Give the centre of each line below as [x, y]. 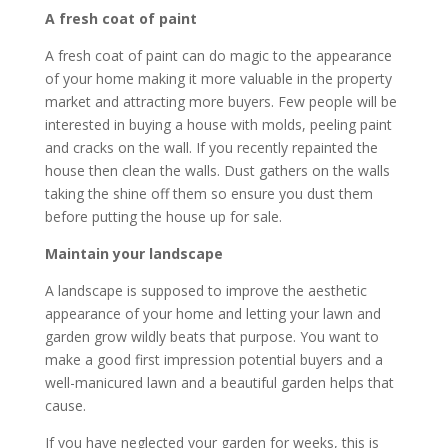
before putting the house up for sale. [163, 217]
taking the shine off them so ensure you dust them [208, 194]
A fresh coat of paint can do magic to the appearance [218, 56]
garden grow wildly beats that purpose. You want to [211, 337]
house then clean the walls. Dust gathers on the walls [217, 171]
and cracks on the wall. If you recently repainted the [211, 148]
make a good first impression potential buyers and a [213, 360]
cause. [65, 406]
